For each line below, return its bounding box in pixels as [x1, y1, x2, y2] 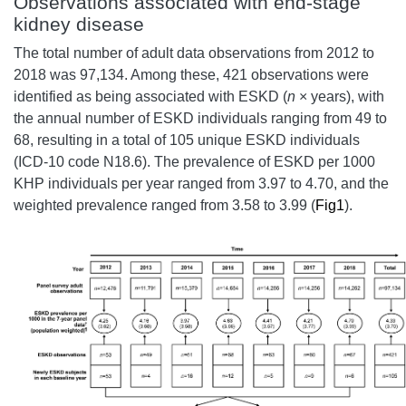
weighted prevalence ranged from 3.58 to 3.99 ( [14, 197, 315, 213]
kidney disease [14, 13, 144, 34]
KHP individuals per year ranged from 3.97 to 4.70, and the [14, 175, 389, 191]
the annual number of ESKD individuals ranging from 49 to [14, 110, 387, 126]
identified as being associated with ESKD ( [14, 88, 287, 104]
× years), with [295, 88, 384, 104]
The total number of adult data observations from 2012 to [14, 44, 374, 61]
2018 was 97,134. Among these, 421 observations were [14, 66, 369, 82]
